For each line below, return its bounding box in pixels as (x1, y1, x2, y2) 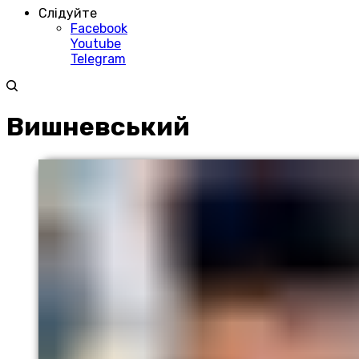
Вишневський (6, 111, 190, 143)
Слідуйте (38, 6, 97, 21)
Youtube (71, 36, 121, 51)
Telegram (71, 51, 126, 67)
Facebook (71, 21, 127, 36)
